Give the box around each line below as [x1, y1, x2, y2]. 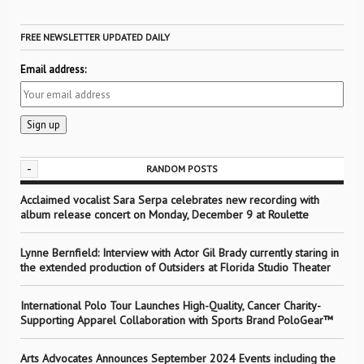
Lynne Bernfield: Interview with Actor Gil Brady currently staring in [20, 245, 339, 260]
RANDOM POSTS [146, 162, 218, 175]
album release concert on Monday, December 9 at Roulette [20, 207, 309, 222]
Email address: [20, 63, 86, 76]
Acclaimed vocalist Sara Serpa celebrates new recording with [20, 193, 319, 207]
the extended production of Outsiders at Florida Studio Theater [20, 260, 331, 275]
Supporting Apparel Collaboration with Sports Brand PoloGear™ [20, 313, 333, 327]
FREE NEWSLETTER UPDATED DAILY [20, 31, 170, 43]
